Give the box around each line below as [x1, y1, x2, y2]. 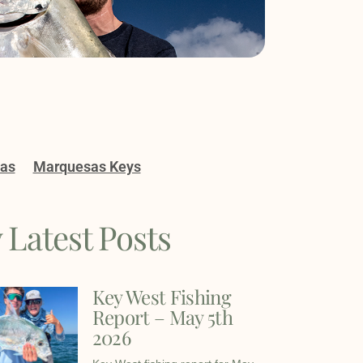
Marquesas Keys [32, 158, 141, 176]
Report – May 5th [92, 304, 233, 331]
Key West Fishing [92, 284, 231, 310]
